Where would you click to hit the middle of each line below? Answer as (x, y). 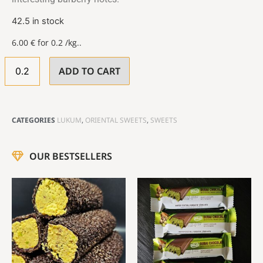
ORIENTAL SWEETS (116, 120)
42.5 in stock (38, 21)
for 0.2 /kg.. (58, 42)
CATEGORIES (33, 120)
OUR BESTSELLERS (71, 156)
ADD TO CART (90, 71)
